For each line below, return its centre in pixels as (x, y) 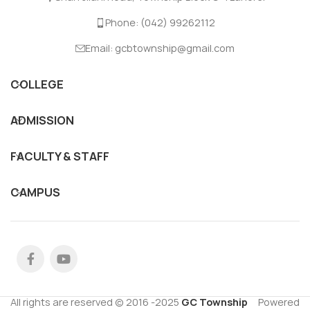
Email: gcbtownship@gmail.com (160, 48)
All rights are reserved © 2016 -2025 (96, 302)
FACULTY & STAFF (60, 156)
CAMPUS (35, 192)
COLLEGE (37, 84)
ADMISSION (42, 120)
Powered (274, 302)
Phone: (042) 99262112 (160, 22)
